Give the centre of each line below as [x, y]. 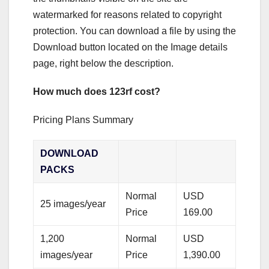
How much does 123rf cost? [97, 91]
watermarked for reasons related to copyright [127, 14]
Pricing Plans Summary [83, 119]
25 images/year [73, 204]
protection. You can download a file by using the [134, 31]
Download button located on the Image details [130, 47]
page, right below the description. [103, 63]
